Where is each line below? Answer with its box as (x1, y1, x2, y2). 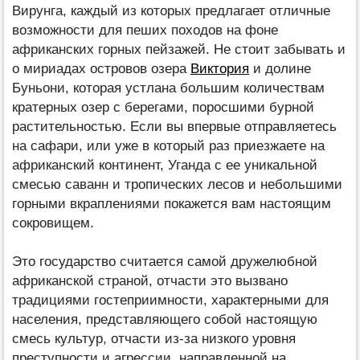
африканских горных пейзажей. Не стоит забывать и (12, 41, 346, 57)
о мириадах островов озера (12, 60, 190, 76)
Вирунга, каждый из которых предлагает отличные (12, 2, 330, 18)
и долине (249, 60, 311, 76)
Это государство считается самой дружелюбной (12, 253, 317, 269)
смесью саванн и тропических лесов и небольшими (12, 176, 342, 192)
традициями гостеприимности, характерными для (12, 292, 329, 308)
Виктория (190, 60, 249, 76)
